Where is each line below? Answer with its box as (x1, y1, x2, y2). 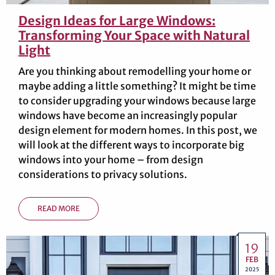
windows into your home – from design (18, 153, 203, 166)
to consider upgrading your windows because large (18, 95, 256, 107)
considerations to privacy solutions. (18, 168, 187, 181)
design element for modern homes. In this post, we (18, 124, 257, 137)
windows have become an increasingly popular (18, 109, 237, 122)
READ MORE (37, 204, 80, 214)
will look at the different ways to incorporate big (18, 139, 244, 152)
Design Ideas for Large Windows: (18, 13, 215, 29)
